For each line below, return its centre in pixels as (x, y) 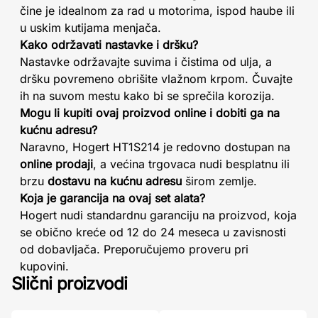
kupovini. (44, 266)
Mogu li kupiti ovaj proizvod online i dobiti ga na (150, 113)
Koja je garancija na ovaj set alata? (113, 198)
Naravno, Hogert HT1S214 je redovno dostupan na (155, 147)
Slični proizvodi (70, 284)
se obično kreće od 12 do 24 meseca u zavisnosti (153, 232)
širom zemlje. (219, 181)
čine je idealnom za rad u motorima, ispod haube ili (157, 11)
